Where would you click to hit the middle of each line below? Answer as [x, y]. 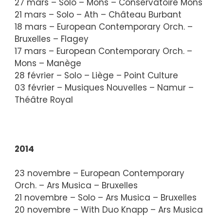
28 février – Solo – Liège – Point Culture [96, 75]
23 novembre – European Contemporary [100, 173]
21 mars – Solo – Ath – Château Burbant [98, 14]
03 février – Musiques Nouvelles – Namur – [104, 87]
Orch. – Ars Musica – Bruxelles [76, 185]
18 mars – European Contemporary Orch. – [104, 27]
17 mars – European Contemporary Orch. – [103, 51]
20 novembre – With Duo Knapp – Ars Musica [109, 210]
